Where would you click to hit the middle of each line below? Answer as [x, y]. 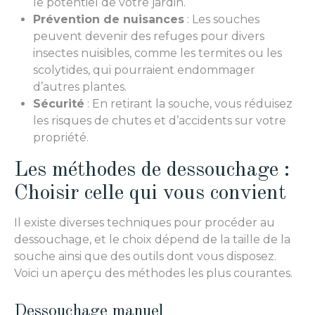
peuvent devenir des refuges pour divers [149, 36]
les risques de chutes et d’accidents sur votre [160, 120]
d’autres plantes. [80, 86]
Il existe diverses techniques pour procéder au [144, 223]
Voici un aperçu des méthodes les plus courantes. [153, 274]
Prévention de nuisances [109, 19]
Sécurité [59, 103]
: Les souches [222, 19]
